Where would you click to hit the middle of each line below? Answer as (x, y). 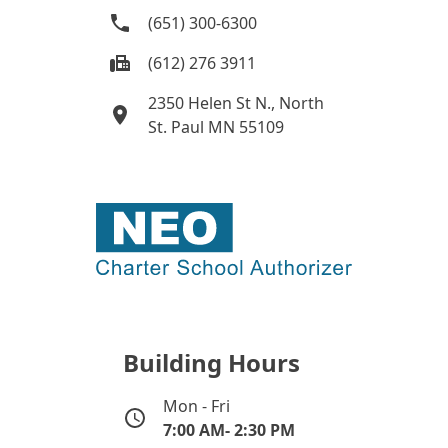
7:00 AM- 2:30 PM (228, 430)
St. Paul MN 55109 (216, 127)
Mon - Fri (196, 406)
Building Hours (211, 363)
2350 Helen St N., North (236, 103)
